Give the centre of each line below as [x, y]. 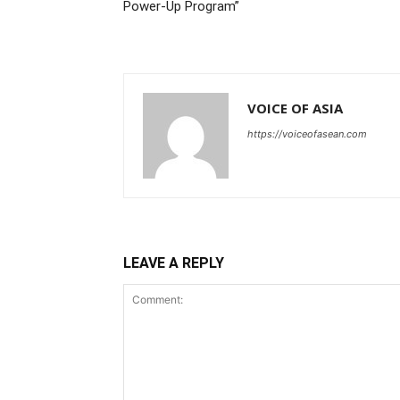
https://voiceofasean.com [307, 133]
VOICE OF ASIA [295, 108]
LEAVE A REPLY [174, 262]
